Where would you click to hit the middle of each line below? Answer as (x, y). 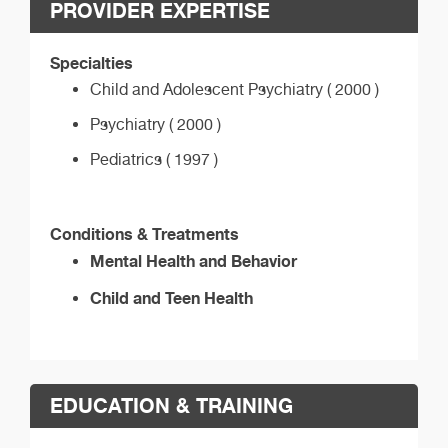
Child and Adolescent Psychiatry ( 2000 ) (234, 89)
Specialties (91, 62)
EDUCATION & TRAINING (171, 406)
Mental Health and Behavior (193, 260)
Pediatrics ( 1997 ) (154, 160)
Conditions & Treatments (144, 233)
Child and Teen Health (171, 298)
